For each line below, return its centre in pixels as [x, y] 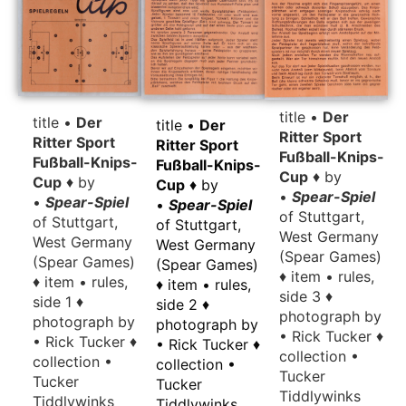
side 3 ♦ [305, 296]
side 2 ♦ [182, 305]
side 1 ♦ [58, 302]
